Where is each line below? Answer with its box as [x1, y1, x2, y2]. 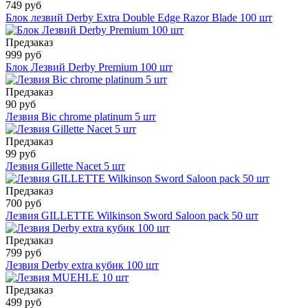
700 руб [5, 197, 41, 209]
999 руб [5, 48, 41, 60]
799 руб [5, 246, 41, 258]
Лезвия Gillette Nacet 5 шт [5, 159, 125, 172]
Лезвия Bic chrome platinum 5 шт [5, 110, 156, 122]
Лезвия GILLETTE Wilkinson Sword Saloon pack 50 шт [5, 209, 258, 221]
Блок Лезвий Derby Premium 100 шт [5, 60, 173, 73]
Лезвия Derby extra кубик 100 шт [5, 258, 159, 271]
